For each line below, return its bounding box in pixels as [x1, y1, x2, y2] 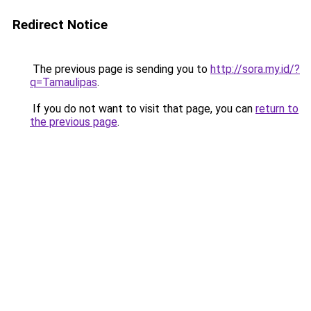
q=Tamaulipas [30, 76, 97, 89]
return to [255, 102, 299, 115]
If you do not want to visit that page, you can [30, 102, 255, 115]
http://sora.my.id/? [210, 62, 300, 76]
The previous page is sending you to [30, 62, 210, 76]
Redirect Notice [12, 17, 108, 33]
